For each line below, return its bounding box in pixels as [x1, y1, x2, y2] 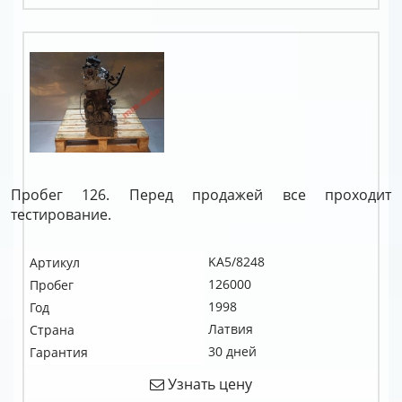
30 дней [208, 343, 257, 360]
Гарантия [30, 344, 88, 361]
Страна [30, 321, 74, 338]
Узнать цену [164, 374, 252, 394]
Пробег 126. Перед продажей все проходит [11, 185, 391, 205]
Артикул [30, 254, 80, 271]
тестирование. [11, 205, 111, 224]
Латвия [208, 320, 253, 337]
